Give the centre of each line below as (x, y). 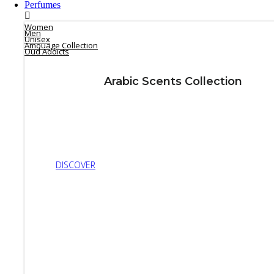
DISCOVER (76, 165)
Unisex (37, 39)
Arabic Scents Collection (173, 82)
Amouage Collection (61, 46)
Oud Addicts (47, 52)
